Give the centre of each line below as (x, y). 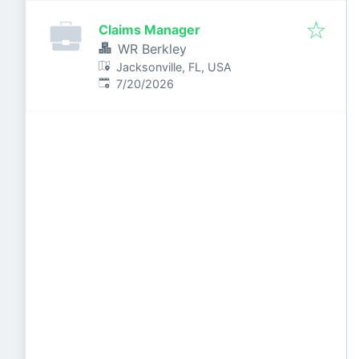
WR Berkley (152, 49)
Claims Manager (149, 30)
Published (124, 83)
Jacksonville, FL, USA (174, 67)
